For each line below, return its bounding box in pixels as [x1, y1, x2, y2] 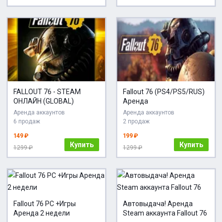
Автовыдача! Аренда [123, 199, 193, 208]
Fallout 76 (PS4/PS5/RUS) [123, 87, 205, 96]
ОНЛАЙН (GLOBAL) [13, 97, 74, 105]
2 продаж [123, 117, 150, 125]
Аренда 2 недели [13, 209, 70, 217]
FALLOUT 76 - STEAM [13, 87, 81, 96]
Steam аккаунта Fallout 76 [123, 209, 207, 217]
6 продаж [13, 117, 40, 125]
